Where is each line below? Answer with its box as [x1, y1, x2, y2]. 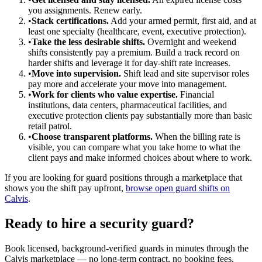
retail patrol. [28, 121, 72, 132]
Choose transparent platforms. [32, 132, 153, 142]
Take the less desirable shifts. [32, 37, 145, 47]
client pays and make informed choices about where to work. [28, 153, 252, 163]
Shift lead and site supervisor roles [121, 68, 249, 79]
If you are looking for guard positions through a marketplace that [5, 173, 242, 183]
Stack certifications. [32, 16, 109, 26]
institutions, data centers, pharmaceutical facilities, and [28, 100, 227, 111]
